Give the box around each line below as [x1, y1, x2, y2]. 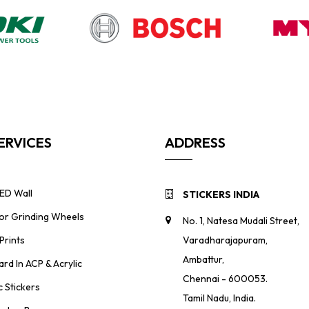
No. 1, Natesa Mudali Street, [183, 215, 299, 228]
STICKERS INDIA [183, 188, 259, 201]
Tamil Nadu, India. [183, 292, 256, 305]
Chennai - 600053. [183, 272, 268, 286]
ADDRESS [165, 134, 226, 152]
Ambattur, [183, 253, 224, 266]
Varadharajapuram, [183, 234, 268, 247]
